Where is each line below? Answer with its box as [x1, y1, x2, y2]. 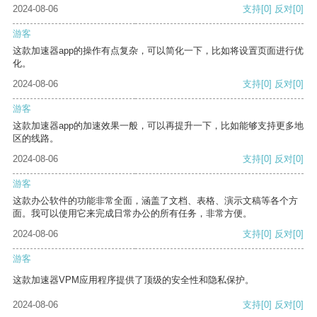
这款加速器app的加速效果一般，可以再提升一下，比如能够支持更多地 [13, 120, 304, 132]
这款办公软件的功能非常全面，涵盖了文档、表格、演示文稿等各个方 [13, 195, 298, 207]
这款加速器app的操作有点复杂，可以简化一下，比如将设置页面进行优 [13, 45, 304, 57]
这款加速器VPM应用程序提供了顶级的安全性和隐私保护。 [13, 275, 254, 286]
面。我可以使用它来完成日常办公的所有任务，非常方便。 [13, 208, 252, 219]
